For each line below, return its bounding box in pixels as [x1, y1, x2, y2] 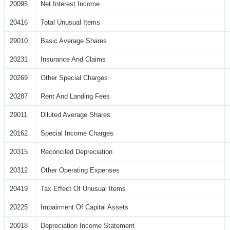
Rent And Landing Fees [41, 92, 110, 100]
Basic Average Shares [41, 36, 107, 45]
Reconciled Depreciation [41, 147, 112, 156]
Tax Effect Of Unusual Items [41, 184, 126, 193]
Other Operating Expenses [41, 166, 120, 174]
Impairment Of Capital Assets [41, 203, 128, 211]
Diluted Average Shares [41, 110, 110, 119]
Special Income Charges [41, 129, 113, 137]
